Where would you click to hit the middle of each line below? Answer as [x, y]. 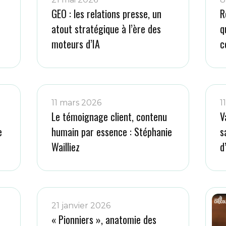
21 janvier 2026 [81, 206]
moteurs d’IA [76, 44]
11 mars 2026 [77, 103]
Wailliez [66, 147]
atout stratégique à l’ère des [106, 29]
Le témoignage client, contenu [109, 117]
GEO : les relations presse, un [107, 14]
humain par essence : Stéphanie [112, 132]
